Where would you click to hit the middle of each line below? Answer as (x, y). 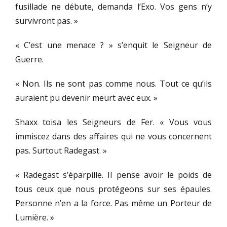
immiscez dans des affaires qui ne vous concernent (113, 137)
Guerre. (29, 60)
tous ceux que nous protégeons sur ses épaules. (113, 189)
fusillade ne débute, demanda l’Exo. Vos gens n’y (113, 7)
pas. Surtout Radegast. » (61, 151)
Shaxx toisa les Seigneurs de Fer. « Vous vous (113, 122)
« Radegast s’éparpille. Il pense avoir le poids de (113, 175)
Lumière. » (35, 218)
